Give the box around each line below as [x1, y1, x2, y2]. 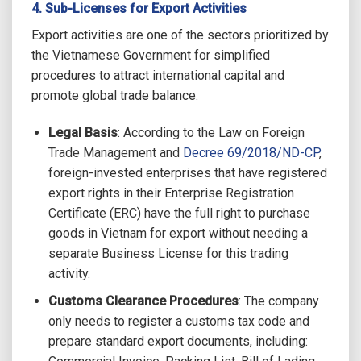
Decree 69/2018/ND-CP [182, 144, 319, 160]
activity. [48, 265, 90, 281]
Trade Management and [48, 144, 183, 160]
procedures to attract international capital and [31, 67, 284, 83]
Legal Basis [48, 124, 118, 140]
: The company [238, 293, 319, 309]
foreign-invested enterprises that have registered [48, 164, 327, 180]
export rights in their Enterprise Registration [48, 185, 294, 201]
